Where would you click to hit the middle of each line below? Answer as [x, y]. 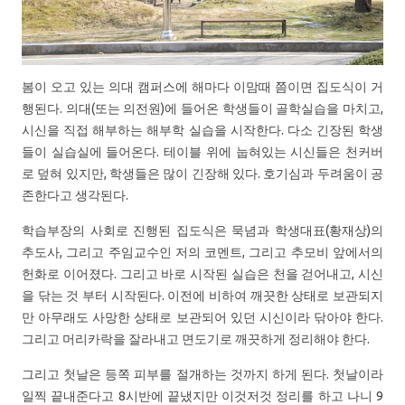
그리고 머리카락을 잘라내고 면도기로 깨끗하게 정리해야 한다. [196, 339]
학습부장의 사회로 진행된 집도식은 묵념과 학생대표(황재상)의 [202, 230]
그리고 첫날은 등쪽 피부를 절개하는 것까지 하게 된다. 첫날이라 [202, 374]
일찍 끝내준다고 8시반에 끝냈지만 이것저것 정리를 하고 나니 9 [202, 396]
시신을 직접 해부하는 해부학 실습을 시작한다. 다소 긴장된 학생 [202, 130]
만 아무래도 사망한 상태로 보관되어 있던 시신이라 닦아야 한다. [202, 317]
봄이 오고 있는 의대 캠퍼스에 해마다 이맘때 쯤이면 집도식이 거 [202, 86]
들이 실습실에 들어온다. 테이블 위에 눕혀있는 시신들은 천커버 [202, 151]
